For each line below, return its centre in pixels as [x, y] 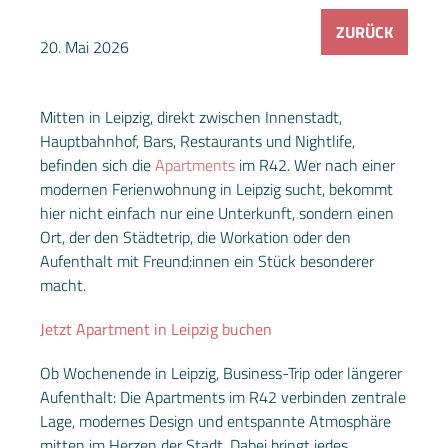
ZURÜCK [364, 31]
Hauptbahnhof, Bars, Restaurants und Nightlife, [197, 140]
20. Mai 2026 [84, 46]
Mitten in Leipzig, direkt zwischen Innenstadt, [191, 116]
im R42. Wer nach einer [315, 164]
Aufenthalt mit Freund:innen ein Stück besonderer [207, 260]
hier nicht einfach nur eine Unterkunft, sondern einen [217, 212]
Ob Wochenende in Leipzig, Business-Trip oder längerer [221, 372]
